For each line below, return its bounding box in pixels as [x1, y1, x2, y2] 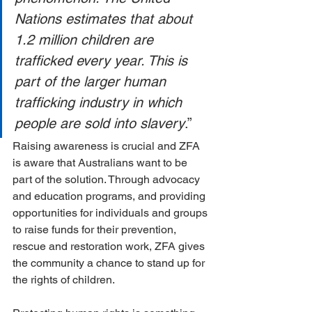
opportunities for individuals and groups [13, 206, 210, 219]
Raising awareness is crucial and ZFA [13, 139, 203, 153]
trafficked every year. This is [15, 52, 192, 69]
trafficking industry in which [15, 94, 186, 111]
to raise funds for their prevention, [13, 223, 179, 236]
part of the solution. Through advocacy [13, 173, 203, 186]
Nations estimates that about [15, 10, 196, 27]
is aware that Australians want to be [13, 156, 190, 169]
